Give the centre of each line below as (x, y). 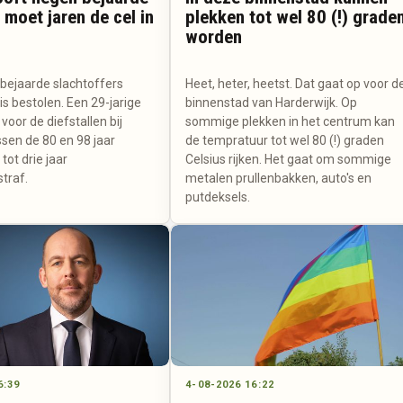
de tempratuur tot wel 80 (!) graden (285, 140)
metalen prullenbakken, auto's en (279, 178)
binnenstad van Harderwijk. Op (272, 102)
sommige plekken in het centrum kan (291, 121)
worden (214, 36)
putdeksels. (218, 197)
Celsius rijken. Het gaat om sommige (289, 159)
